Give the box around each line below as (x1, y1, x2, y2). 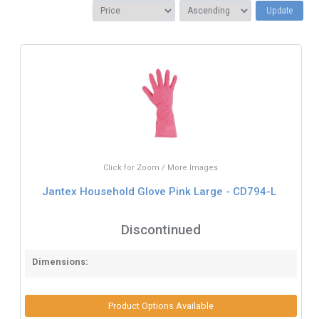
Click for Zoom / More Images (103, 162, 219, 172)
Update (266, 5, 293, 16)
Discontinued (120, 221, 201, 238)
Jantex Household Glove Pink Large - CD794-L (42, 185, 277, 198)
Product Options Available (108, 300, 214, 311)
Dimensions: (31, 256, 88, 267)
